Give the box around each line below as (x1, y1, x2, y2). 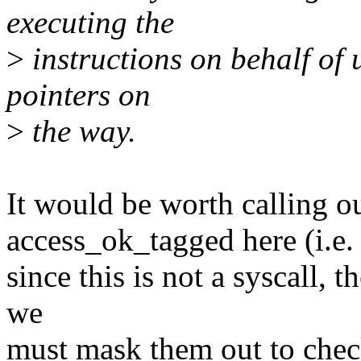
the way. (24, 114, 136, 149)
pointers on (6, 77, 151, 113)
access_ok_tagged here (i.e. (6, 222, 354, 258)
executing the (6, 5, 174, 40)
